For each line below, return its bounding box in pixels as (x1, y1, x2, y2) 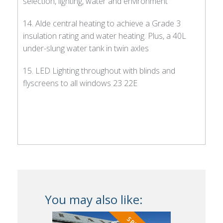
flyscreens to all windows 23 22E (23, 77, 137, 89)
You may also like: (45, 191, 143, 208)
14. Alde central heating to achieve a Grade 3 (23, 17, 181, 29)
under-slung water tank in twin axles (23, 42, 149, 54)
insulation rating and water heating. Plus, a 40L (23, 30, 186, 41)
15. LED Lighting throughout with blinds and (23, 65, 175, 76)
